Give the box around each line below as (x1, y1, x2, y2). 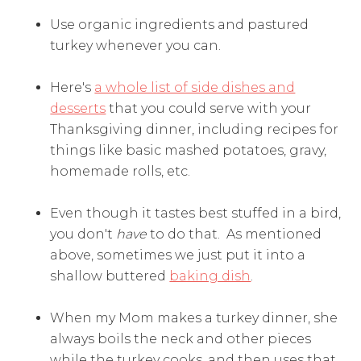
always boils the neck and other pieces (50, 331, 312, 347)
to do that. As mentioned (147, 226, 322, 243)
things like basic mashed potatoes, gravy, (50, 143, 327, 159)
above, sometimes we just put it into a (50, 247, 306, 263)
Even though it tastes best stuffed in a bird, (50, 205, 342, 222)
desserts (50, 101, 106, 117)
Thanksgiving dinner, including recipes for (50, 122, 339, 138)
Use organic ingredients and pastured (50, 17, 309, 33)
